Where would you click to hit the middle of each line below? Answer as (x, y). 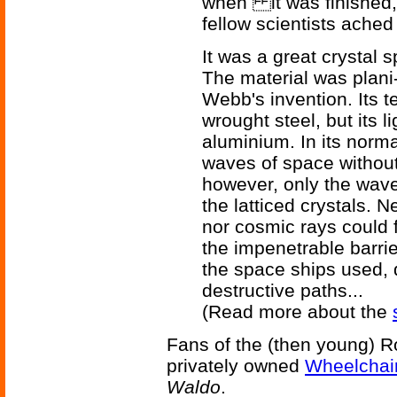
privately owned (236, 366)
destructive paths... (283, 291)
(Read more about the (297, 312)
